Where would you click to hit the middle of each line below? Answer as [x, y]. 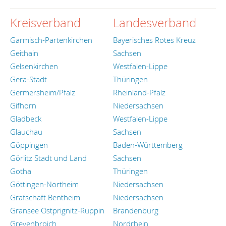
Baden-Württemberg [148, 145]
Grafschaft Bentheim [45, 197]
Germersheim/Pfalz [43, 93]
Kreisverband [45, 22]
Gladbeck [26, 119]
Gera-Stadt [29, 79]
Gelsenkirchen [34, 66]
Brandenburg [136, 211]
